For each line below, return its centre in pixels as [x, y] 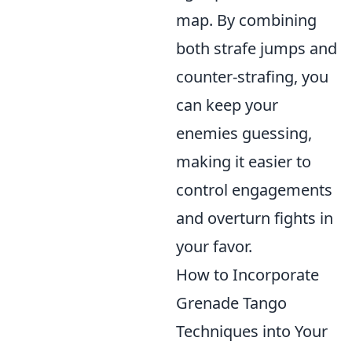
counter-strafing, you [252, 77]
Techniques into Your [252, 331]
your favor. [214, 246]
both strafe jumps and [257, 48]
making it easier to [244, 161]
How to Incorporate [247, 275]
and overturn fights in [255, 218]
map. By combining [246, 20]
